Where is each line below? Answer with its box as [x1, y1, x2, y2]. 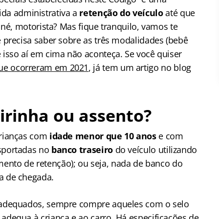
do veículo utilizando [115, 144, 197, 155]
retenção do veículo [77, 7, 163, 19]
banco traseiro [51, 144, 115, 155]
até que [163, 7, 195, 19]
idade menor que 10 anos [47, 130, 156, 142]
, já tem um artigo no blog [88, 62, 191, 73]
